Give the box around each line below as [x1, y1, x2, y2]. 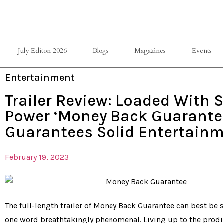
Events [192, 46, 212, 55]
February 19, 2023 [5, 152, 69, 162]
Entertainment [5, 72, 75, 83]
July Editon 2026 [18, 46, 67, 55]
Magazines [134, 46, 166, 55]
